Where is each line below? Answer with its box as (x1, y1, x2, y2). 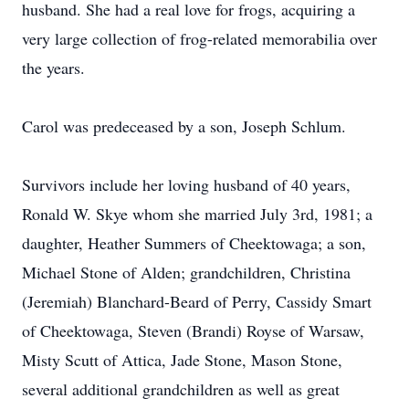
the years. (22, 57, 85, 79)
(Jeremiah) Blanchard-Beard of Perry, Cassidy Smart (22, 290, 372, 312)
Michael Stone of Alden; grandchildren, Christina (22, 261, 351, 283)
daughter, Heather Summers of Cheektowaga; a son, (22, 232, 366, 254)
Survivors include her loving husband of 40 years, (22, 173, 351, 195)
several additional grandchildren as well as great (22, 378, 340, 400)
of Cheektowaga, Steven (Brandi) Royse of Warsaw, (22, 320, 364, 341)
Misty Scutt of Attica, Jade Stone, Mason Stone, (22, 349, 342, 371)
